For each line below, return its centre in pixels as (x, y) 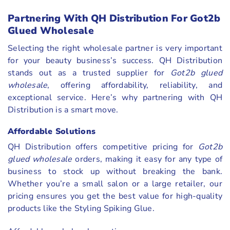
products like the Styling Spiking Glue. (82, 209)
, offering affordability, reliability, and (135, 85)
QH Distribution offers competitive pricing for (103, 147)
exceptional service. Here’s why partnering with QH (115, 97)
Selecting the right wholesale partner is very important (115, 48)
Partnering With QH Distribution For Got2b (114, 19)
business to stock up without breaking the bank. (115, 172)
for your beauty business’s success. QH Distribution (115, 60)
